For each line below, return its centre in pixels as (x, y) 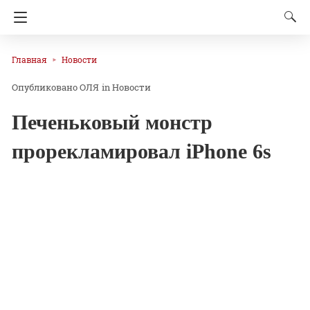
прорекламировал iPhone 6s (142, 152)
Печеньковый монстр (112, 122)
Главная (29, 60)
